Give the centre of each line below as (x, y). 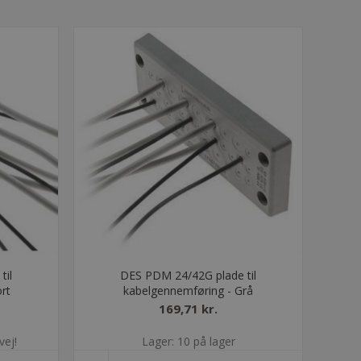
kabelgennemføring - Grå (189, 291)
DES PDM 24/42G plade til (189, 276)
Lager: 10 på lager (188, 342)
